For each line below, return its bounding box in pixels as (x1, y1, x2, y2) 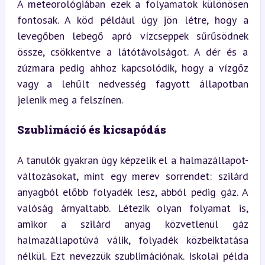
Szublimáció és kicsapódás (17, 122, 166, 137)
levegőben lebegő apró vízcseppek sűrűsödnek (17, 28, 248, 43)
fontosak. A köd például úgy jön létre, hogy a (17, 12, 248, 27)
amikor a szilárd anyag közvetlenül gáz (17, 216, 248, 231)
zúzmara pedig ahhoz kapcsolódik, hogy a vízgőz (17, 60, 248, 75)
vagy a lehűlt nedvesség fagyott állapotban (17, 76, 248, 91)
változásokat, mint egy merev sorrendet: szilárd (17, 169, 248, 183)
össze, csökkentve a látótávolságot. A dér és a (17, 44, 248, 59)
